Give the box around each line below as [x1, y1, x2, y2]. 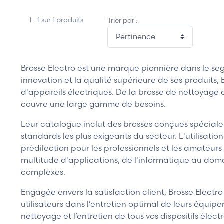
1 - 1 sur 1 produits [29, 15, 83, 24]
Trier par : [107, 15, 137, 25]
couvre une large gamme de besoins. [21, 99, 166, 109]
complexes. [21, 167, 65, 177]
